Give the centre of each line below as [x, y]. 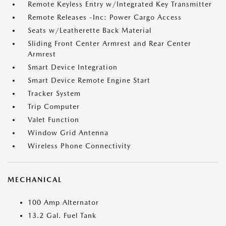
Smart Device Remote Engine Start [89, 80]
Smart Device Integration [73, 67]
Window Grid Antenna [68, 133]
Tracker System [54, 93]
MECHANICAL [35, 180]
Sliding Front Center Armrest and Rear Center [109, 43]
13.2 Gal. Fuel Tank [62, 215]
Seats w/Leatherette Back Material [90, 30]
